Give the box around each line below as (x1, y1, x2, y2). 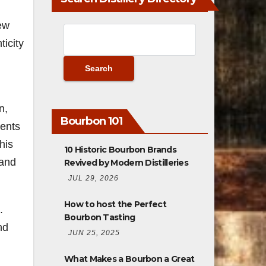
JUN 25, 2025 (68, 228, 120, 237)
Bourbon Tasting (64, 211, 135, 223)
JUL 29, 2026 (68, 173, 119, 182)
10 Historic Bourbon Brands (64, 144, 176, 155)
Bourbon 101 (61, 114, 123, 128)
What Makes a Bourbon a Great (64, 253, 195, 264)
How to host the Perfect (64, 198, 166, 210)
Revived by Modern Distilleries (64, 157, 189, 168)
